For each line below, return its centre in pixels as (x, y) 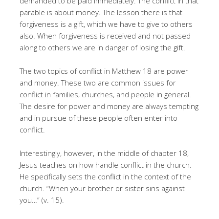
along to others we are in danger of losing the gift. (102, 47)
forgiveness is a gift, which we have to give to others (106, 24)
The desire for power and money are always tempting (109, 106)
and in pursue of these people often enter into (99, 118)
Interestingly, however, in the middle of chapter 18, (104, 153)
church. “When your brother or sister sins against (102, 188)
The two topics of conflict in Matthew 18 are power (104, 71)
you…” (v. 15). (42, 200)
